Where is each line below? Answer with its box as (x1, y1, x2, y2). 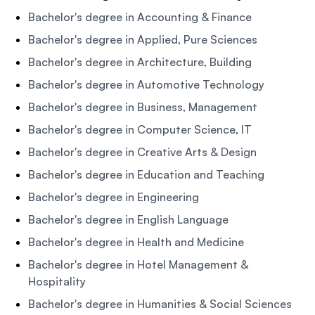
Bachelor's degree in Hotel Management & (28, 257, 248, 271)
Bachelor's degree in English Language (28, 212, 229, 226)
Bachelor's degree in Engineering (28, 189, 199, 204)
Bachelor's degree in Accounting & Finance (28, 9, 252, 24)
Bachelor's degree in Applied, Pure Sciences (28, 32, 257, 46)
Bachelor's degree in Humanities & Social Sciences (28, 296, 292, 311)
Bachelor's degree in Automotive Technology (28, 77, 264, 91)
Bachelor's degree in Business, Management (28, 99, 257, 114)
